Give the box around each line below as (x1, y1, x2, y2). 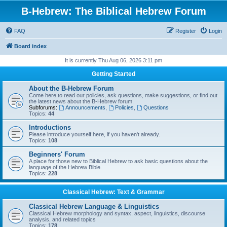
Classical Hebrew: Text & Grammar (62, 188, 165, 196)
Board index (14, 43, 47, 49)
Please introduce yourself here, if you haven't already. (29, 131, 160, 137)
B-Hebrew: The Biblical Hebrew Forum (21, 6, 206, 17)
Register (175, 28, 196, 34)
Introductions (29, 124, 71, 131)
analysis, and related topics (29, 216, 96, 222)
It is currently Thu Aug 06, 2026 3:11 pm (65, 57, 162, 63)
